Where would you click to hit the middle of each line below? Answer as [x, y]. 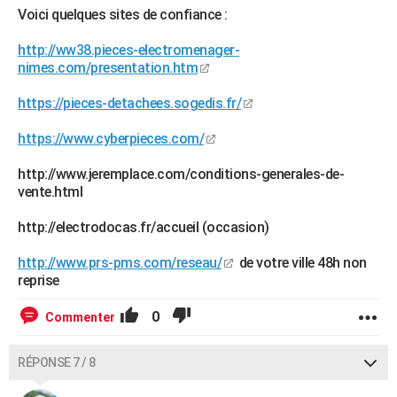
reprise [39, 280]
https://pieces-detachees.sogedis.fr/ [129, 103]
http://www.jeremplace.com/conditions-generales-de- [181, 174]
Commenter [80, 317]
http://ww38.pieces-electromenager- [128, 50]
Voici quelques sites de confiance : [123, 15]
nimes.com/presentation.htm [108, 68]
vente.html [50, 192]
